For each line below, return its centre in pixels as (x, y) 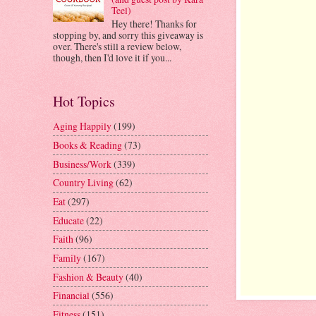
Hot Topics (84, 101)
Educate (68, 220)
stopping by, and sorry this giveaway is (128, 35)
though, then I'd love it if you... (112, 57)
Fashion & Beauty (88, 276)
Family (67, 258)
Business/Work (82, 164)
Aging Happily (82, 126)
